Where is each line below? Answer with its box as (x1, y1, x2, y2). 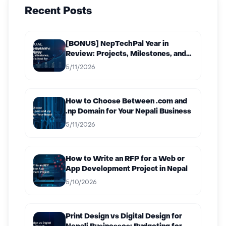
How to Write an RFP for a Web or (66, 156, 185, 162)
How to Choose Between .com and (66, 98, 187, 105)
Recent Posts (25, 7, 92, 17)
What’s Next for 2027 (66, 61, 142, 68)
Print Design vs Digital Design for (66, 213, 182, 220)
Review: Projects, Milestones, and (66, 51, 186, 58)
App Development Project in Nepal (66, 166, 188, 173)
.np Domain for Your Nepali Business (66, 108, 191, 115)
